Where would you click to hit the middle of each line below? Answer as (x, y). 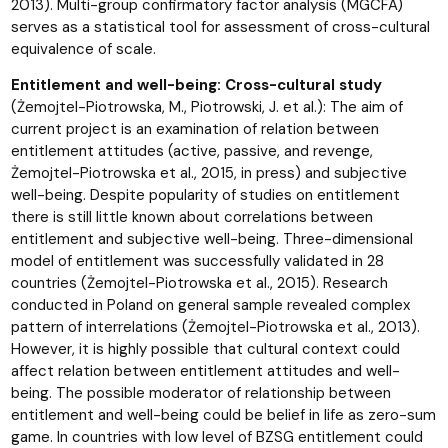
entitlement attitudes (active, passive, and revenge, (191, 150)
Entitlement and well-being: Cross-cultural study (196, 84)
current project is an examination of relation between (194, 128)
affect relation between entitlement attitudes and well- (205, 370)
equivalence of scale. (83, 48)
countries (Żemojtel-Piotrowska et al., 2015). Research (199, 282)
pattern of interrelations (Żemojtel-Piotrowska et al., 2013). (217, 326)
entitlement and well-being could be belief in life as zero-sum (223, 414)
